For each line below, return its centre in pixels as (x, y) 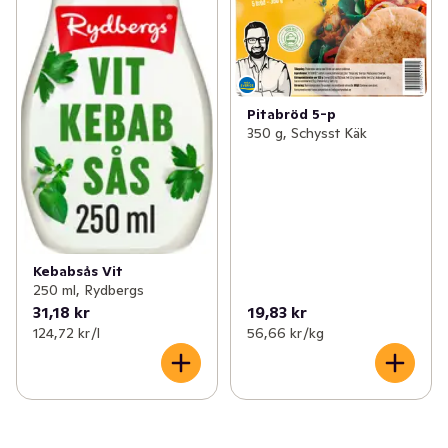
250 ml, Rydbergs (88, 289)
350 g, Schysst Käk (306, 132)
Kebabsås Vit (78, 270)
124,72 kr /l (66, 332)
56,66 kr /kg (285, 332)
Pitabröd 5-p (291, 113)
